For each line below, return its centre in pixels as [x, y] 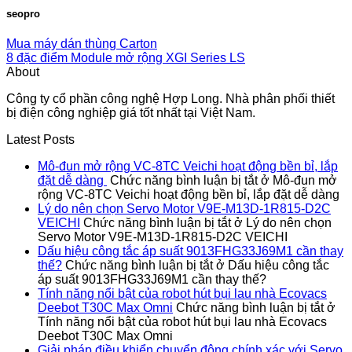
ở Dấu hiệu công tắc [271, 266]
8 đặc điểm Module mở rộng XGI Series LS [126, 58]
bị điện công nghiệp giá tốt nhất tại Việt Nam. [131, 113]
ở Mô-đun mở [297, 181]
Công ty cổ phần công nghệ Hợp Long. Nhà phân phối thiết [170, 99]
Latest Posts [40, 140]
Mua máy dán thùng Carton [82, 44]
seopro [23, 14]
